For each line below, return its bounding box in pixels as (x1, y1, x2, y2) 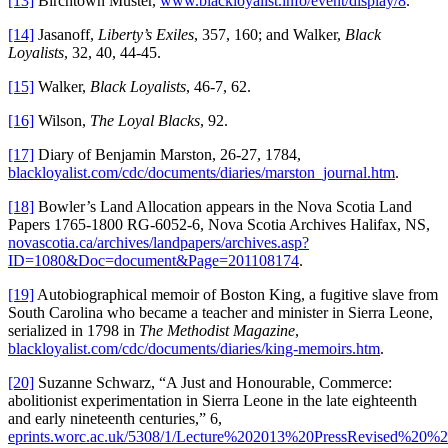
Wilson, (34, 112, 90, 130)
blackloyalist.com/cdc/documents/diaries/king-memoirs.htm (8, 340, 380, 358)
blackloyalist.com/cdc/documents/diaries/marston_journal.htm (8, 164, 395, 182)
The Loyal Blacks (90, 112, 200, 130)
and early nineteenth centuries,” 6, (8, 410, 222, 428)
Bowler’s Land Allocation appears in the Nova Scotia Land (34, 198, 412, 216)
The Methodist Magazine (139, 322, 295, 340)
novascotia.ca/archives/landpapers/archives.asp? (8, 234, 309, 252)
